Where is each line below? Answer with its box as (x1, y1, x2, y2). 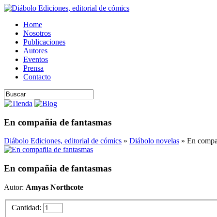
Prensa (23, 64, 44, 72)
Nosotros (23, 29, 51, 37)
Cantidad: (12, 203, 41, 212)
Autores (23, 46, 47, 55)
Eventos (23, 55, 48, 63)
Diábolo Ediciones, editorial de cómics (4, 137, 122, 145)
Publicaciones (23, 38, 65, 46)
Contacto (23, 73, 51, 81)
